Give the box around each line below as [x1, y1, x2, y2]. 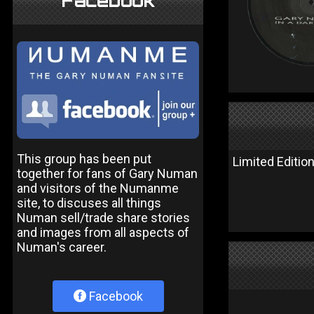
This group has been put [17, 151, 151, 166]
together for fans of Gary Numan [17, 165, 198, 181]
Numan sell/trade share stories [17, 210, 190, 225]
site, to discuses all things [17, 195, 161, 210]
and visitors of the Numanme [17, 180, 179, 196]
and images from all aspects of [17, 224, 189, 240]
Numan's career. [17, 239, 107, 254]
